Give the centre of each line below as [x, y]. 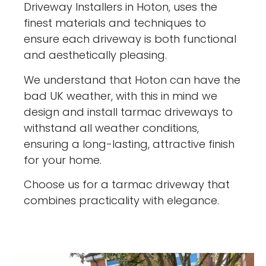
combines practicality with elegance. [122, 201]
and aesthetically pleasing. [96, 55]
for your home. [63, 160]
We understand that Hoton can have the [132, 80]
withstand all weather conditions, [112, 128]
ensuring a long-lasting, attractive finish [129, 144]
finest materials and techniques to [115, 23]
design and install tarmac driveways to [129, 112]
